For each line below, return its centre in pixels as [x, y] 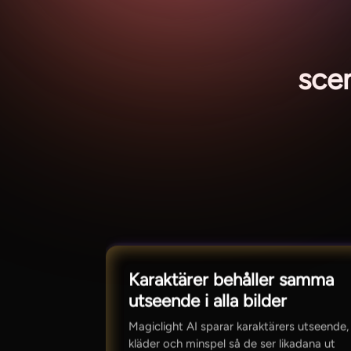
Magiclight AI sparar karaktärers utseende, [239, 326]
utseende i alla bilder [208, 301]
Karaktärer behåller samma [232, 280]
